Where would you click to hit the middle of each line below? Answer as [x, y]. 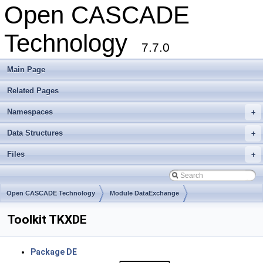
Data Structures [35, 133]
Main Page [26, 70]
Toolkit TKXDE [47, 220]
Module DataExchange [144, 193]
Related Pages [33, 91]
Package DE [54, 252]
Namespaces [30, 112]
